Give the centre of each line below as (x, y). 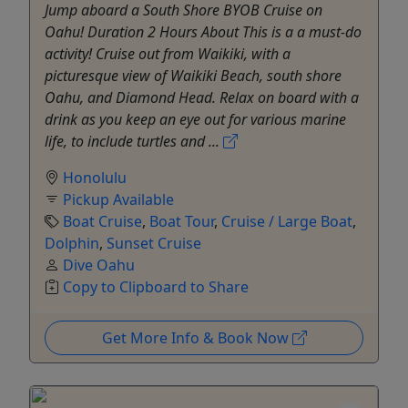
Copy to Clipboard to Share (156, 287)
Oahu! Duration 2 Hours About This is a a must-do (203, 32)
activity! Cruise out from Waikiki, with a (168, 54)
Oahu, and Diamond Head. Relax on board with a (202, 98)
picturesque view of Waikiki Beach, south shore (193, 76)
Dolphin (72, 244)
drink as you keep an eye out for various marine (195, 120)
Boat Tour (182, 222)
